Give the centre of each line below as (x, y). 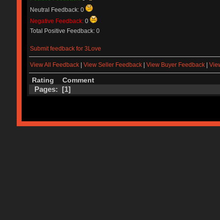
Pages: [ (49, 89)
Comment (78, 80)
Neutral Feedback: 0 (57, 10)
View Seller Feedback (112, 65)
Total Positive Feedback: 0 (65, 31)
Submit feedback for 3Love (65, 48)
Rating (43, 80)
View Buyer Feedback (175, 65)
